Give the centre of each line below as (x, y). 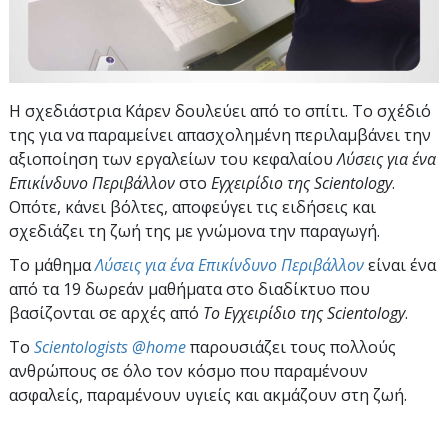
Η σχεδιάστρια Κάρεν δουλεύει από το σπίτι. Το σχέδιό (220, 110)
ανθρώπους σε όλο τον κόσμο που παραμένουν (188, 370)
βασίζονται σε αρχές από (106, 312)
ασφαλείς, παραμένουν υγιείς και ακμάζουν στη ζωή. (208, 394)
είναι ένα (400, 264)
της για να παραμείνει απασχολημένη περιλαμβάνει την (220, 134)
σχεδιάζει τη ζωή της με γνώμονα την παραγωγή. (194, 230)
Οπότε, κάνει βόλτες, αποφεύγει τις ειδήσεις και (192, 206)
